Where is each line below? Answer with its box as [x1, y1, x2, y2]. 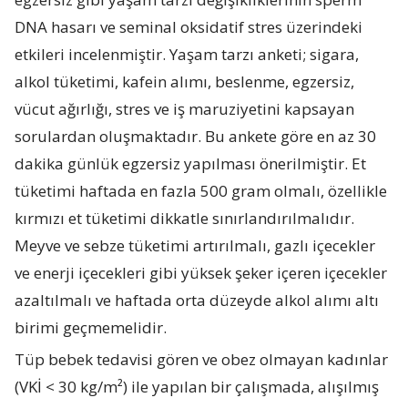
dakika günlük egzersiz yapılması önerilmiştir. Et [15, 152, 367, 174]
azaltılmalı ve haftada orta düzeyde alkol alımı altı [15, 289, 380, 311]
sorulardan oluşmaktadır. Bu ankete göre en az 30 [15, 125, 377, 147]
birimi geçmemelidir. [15, 316, 168, 338]
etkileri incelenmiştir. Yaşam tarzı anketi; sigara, [15, 43, 360, 65]
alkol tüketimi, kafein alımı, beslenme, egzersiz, [15, 70, 355, 92]
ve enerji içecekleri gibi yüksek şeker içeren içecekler [15, 261, 388, 283]
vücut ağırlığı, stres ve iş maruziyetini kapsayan [15, 97, 355, 119]
